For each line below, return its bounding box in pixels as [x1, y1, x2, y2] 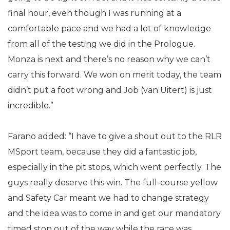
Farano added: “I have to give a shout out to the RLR [8, 131, 222, 141]
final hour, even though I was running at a [8, 8, 181, 18]
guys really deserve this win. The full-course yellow [8, 178, 218, 187]
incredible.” [8, 101, 53, 110]
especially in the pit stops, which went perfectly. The [8, 162, 221, 172]
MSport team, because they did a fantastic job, [8, 147, 197, 157]
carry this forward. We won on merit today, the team [8, 70, 221, 80]
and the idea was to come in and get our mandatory [8, 208, 221, 218]
